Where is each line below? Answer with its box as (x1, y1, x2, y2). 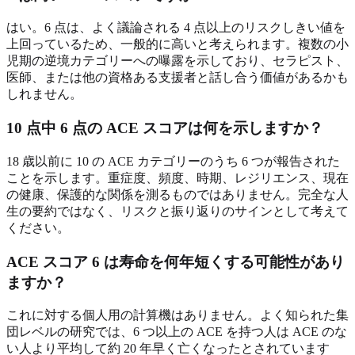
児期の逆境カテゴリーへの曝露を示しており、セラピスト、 (6, 54, 349, 68)
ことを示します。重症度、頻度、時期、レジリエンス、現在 (6, 170, 349, 185)
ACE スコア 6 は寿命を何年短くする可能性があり (6, 253, 345, 270)
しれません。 (6, 87, 82, 101)
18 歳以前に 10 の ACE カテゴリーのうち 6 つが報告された (6, 154, 340, 168)
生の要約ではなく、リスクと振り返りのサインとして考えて (6, 204, 349, 218)
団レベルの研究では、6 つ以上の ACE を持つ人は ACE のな (6, 325, 347, 339)
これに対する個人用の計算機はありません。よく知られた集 (6, 308, 349, 323)
